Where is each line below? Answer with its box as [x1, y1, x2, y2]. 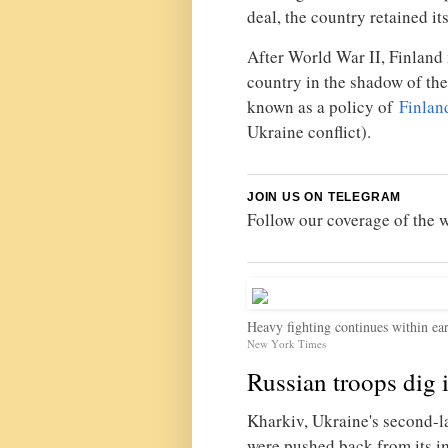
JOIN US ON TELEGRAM [247, 189, 402, 204]
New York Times [247, 335, 327, 351]
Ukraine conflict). [247, 119, 371, 143]
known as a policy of [247, 94, 399, 118]
